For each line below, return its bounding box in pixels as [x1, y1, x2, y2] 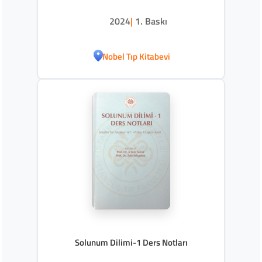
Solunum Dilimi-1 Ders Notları [74, 235, 188, 249]
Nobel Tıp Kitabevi [102, 50, 170, 64]
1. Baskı [135, 13, 167, 28]
